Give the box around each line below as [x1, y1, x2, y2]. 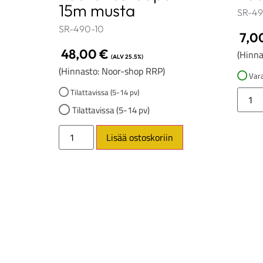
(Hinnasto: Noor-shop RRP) [59, 64, 165, 79]
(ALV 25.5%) [111, 53, 143, 61]
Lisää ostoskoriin [106, 130, 173, 145]
